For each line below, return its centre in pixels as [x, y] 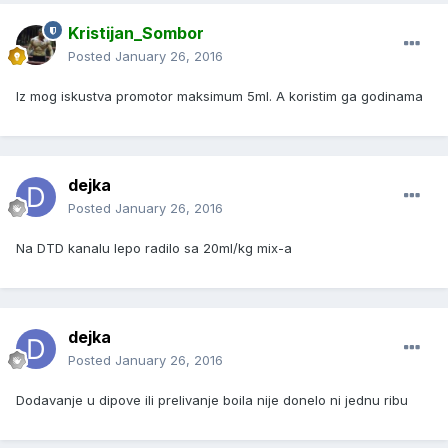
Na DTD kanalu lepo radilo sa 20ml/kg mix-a [154, 248]
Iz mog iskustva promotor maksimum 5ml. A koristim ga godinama [219, 96]
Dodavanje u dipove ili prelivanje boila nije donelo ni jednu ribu [212, 400]
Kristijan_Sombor [136, 33]
